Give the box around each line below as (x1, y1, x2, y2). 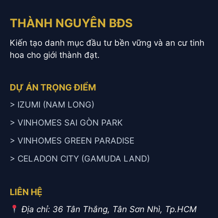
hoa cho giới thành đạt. (10, 50, 100, 60)
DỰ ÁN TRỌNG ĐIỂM (10, 82, 96, 92)
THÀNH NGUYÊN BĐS (10, 16, 133, 30)
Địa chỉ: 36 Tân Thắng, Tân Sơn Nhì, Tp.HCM (21, 204, 197, 214)
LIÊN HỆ (10, 186, 42, 197)
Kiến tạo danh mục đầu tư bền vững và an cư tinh (10, 37, 204, 48)
